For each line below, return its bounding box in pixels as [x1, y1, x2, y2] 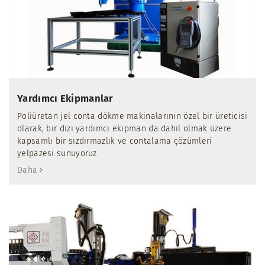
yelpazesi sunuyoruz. [17, 148, 99, 159]
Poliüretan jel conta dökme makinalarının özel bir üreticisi [17, 111, 248, 121]
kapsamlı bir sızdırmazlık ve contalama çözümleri [17, 135, 212, 146]
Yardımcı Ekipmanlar [17, 92, 114, 104]
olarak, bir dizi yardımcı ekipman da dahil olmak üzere [17, 123, 232, 134]
